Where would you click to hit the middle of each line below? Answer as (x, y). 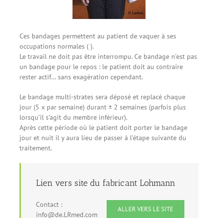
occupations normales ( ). (57, 46)
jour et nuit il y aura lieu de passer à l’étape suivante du (103, 137)
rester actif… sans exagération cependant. (81, 77)
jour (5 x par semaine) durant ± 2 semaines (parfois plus (103, 107)
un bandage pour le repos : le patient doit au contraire (101, 66)
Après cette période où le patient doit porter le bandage (103, 127)
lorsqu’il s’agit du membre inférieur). (73, 117)
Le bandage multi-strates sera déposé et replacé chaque (102, 97)
